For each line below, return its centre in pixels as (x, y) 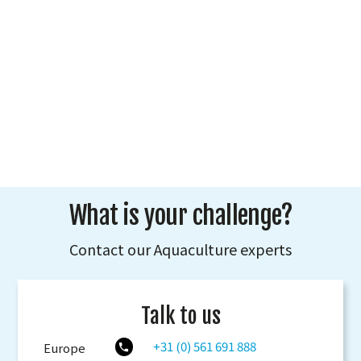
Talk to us (180, 315)
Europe (65, 348)
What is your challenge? (180, 215)
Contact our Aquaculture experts (180, 249)
